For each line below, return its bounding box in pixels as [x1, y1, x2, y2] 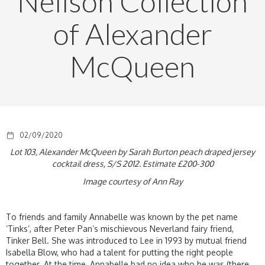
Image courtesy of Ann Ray [82, 176, 183, 186]
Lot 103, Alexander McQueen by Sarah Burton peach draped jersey [10, 146, 255, 157]
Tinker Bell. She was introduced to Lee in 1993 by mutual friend [6, 235, 247, 245]
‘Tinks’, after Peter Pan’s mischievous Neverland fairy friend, [6, 223, 234, 234]
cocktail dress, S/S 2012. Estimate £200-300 [51, 158, 214, 169]
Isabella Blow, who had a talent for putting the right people [6, 247, 233, 257]
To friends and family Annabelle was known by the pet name [6, 211, 238, 222]
